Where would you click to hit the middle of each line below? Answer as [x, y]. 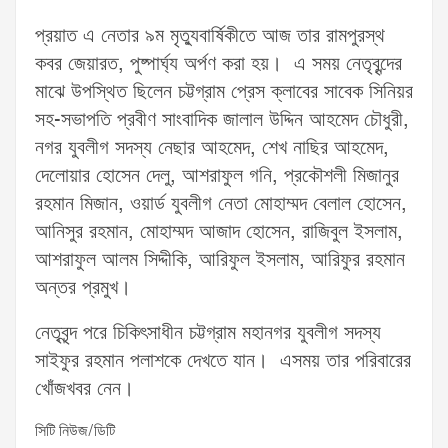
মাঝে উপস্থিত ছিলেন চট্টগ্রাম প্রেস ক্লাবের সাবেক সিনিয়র [224, 92]
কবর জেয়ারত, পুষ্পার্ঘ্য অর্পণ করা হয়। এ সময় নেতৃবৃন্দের [218, 64]
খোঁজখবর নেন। [84, 389]
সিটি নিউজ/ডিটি [75, 431]
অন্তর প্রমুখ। [83, 288]
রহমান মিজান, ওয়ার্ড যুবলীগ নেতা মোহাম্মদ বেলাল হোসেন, [221, 204]
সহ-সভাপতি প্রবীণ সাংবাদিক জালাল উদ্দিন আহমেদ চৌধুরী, [222, 120]
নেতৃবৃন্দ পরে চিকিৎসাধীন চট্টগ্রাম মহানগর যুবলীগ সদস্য [208, 333]
